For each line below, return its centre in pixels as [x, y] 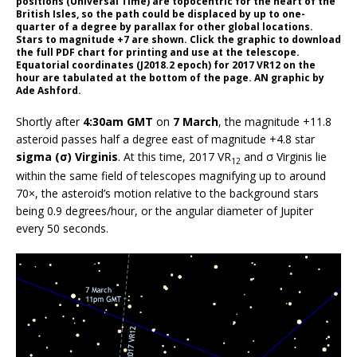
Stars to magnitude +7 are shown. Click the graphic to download [178, 39]
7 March [196, 121]
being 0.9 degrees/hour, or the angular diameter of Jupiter [165, 210]
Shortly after [49, 121]
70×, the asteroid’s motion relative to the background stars [167, 193]
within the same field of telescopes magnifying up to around [171, 175]
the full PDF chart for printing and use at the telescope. [158, 52]
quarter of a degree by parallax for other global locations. [165, 26]
